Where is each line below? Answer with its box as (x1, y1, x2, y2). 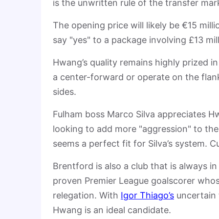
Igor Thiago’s (121, 190, 174, 200)
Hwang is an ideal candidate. (53, 205, 171, 215)
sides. (53, 87, 76, 97)
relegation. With (53, 190, 121, 200)
